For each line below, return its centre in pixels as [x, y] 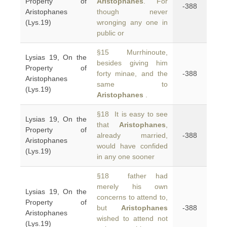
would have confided [132, 146]
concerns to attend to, [132, 197]
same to [132, 84]
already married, [132, 135]
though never [132, 12]
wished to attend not [132, 218]
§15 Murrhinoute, [132, 52]
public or [110, 33]
